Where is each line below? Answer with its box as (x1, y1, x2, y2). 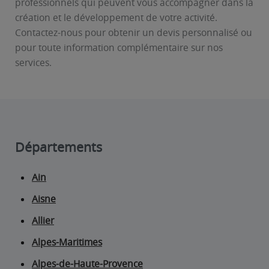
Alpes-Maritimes (32, 236, 102, 249)
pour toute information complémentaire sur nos (15, 41, 223, 54)
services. (15, 56, 52, 69)
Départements (15, 139, 102, 156)
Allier (32, 214, 54, 227)
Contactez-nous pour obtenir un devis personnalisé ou (15, 26, 252, 39)
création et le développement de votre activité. (15, 11, 217, 24)
